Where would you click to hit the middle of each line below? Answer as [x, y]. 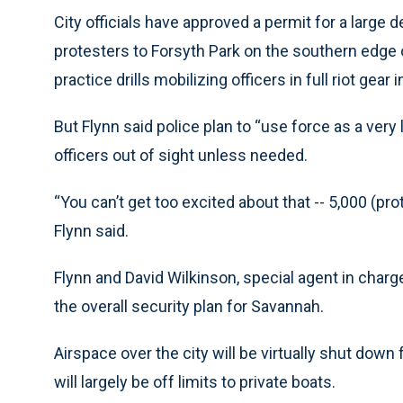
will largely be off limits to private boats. [195, 382]
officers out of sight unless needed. [181, 155]
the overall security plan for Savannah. [189, 306]
